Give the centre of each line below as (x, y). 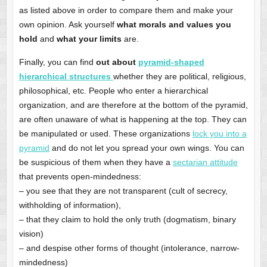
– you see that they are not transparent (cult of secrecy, (123, 191)
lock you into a (219, 134)
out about (117, 62)
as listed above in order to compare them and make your (126, 10)
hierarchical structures (65, 77)
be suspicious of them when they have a (96, 162)
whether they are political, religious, (179, 77)
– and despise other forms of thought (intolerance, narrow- (129, 248)
